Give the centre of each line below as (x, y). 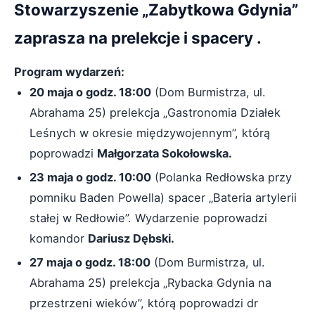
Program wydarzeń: (69, 72)
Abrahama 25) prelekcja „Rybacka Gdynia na (150, 283)
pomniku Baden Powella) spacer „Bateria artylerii (163, 198)
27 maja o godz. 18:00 (90, 262)
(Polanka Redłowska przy (221, 177)
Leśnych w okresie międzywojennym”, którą (150, 133)
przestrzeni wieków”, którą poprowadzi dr (144, 303)
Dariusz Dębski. (131, 238)
